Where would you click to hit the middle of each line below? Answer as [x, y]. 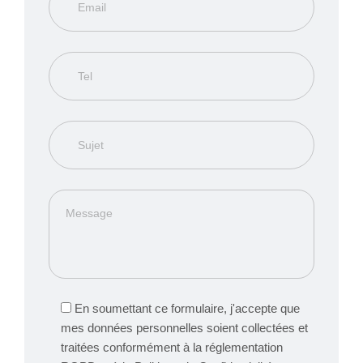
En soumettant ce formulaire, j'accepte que [187, 309]
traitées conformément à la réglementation [172, 348]
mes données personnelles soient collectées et [184, 328]
